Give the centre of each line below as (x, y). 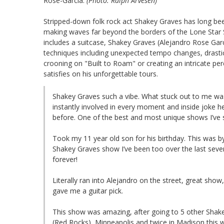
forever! (65, 159)
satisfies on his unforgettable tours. (101, 73)
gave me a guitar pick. (88, 190)
